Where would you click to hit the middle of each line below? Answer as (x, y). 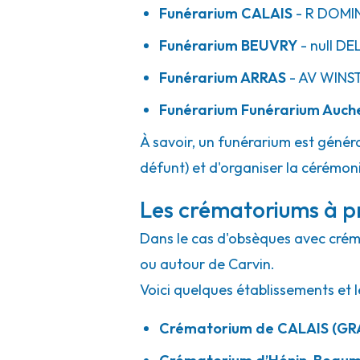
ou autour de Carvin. (207, 264)
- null (315, 45)
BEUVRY (269, 45)
